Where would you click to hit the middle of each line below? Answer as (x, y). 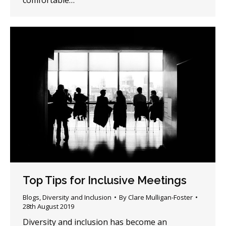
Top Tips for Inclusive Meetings (105, 180)
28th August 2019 (48, 207)
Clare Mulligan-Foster (160, 197)
